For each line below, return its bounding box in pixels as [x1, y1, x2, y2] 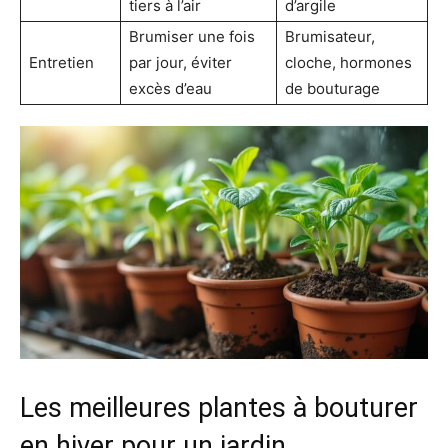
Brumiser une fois [129, 27, 255, 47]
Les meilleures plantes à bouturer [20, 392, 418, 425]
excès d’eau [129, 79, 212, 99]
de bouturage [285, 79, 380, 99]
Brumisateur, [285, 27, 375, 47]
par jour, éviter [129, 53, 232, 73]
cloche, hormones [285, 53, 412, 73]
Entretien [29, 53, 94, 73]
